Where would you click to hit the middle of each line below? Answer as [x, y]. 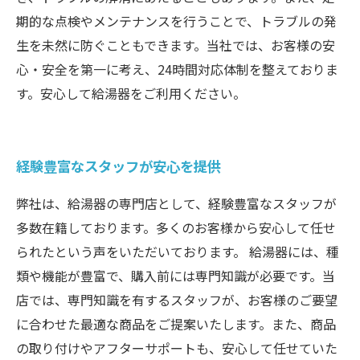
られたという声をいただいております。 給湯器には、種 [178, 252]
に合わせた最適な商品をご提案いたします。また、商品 [176, 324]
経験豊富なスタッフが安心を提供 [119, 166]
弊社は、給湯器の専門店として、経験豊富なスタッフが [176, 203]
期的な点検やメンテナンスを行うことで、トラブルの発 [176, 21]
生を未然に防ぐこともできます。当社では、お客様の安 [176, 45]
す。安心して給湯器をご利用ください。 [131, 93]
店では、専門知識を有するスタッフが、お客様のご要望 [177, 300]
